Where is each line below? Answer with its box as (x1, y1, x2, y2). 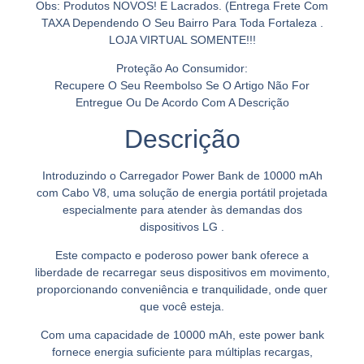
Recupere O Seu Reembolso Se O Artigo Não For (54, 79, 310, 93)
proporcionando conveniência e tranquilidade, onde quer (37, 282, 327, 296)
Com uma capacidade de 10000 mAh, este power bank (40, 328, 324, 342)
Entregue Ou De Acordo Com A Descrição (75, 96, 289, 110)
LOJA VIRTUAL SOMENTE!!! (108, 32, 256, 46)
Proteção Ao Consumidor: (116, 62, 248, 76)
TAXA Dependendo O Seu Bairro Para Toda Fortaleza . (41, 15, 323, 29)
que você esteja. (140, 299, 224, 313)
